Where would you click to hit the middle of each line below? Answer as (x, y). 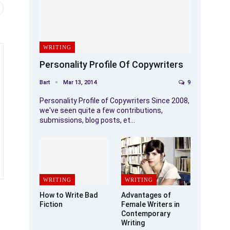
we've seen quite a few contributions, (101, 110)
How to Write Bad (69, 195)
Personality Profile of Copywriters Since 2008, (114, 100)
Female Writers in (150, 205)
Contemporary (146, 214)
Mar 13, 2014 (80, 82)
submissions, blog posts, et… (87, 120)
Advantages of (146, 195)
